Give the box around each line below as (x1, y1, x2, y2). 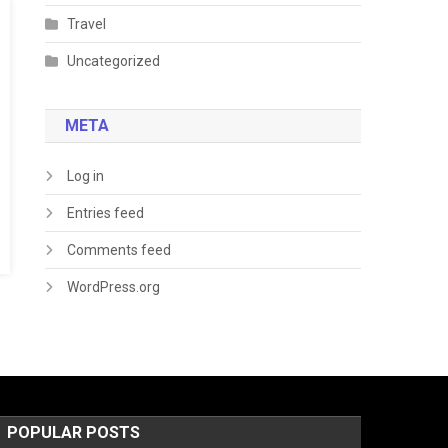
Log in (67, 168, 105, 184)
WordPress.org (67, 279, 161, 295)
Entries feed (67, 205, 145, 221)
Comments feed (67, 242, 172, 258)
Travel (67, 16, 107, 32)
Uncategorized (67, 53, 161, 69)
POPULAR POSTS (6, 423, 140, 442)
